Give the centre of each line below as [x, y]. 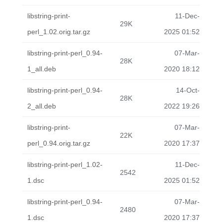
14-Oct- [188, 90]
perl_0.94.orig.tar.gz [59, 143]
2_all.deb [42, 106]
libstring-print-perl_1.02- [65, 165]
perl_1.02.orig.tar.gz [59, 32]
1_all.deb [42, 69]
